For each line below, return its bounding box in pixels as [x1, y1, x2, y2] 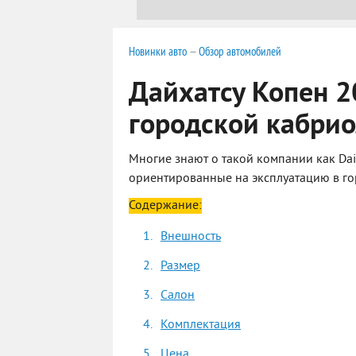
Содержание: [129, 198, 202, 215]
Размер [161, 258, 200, 275]
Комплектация [161, 317, 241, 334]
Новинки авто [129, 44, 187, 59]
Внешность [161, 229, 221, 246]
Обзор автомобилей [199, 44, 281, 59]
